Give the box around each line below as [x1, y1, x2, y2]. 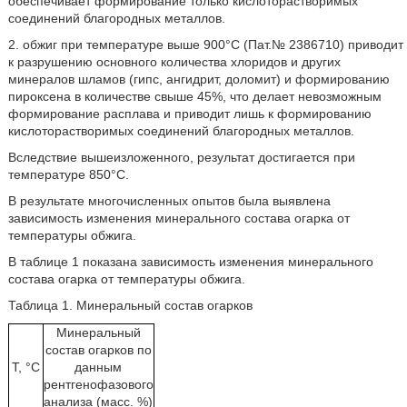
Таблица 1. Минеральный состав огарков [7, 298, 253, 313]
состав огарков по [45, 342, 152, 357]
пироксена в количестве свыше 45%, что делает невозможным [7, 89, 382, 104]
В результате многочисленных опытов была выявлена [7, 194, 331, 208]
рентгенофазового [43, 377, 154, 392]
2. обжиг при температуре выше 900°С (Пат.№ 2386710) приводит [7, 37, 403, 52]
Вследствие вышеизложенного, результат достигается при [7, 150, 355, 164]
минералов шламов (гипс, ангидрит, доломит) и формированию [7, 72, 390, 86]
